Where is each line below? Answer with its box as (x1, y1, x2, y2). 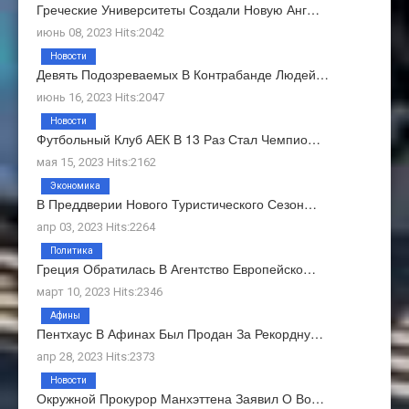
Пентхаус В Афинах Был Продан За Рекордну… (37, 323, 323, 342)
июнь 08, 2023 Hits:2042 (37, 25, 164, 39)
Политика (50, 245, 93, 256)
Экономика (50, 180, 100, 191)
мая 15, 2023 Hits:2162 (37, 154, 156, 169)
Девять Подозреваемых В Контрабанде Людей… (37, 64, 329, 83)
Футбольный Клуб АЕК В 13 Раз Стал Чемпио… (37, 129, 320, 148)
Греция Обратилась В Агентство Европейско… (37, 258, 316, 278)
